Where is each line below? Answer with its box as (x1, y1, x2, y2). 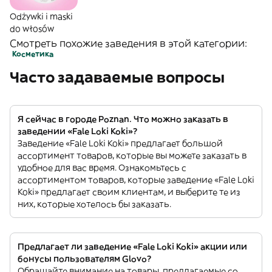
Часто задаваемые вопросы (10, 68, 225, 86)
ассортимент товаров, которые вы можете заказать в (18, 150, 246, 161)
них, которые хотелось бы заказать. (18, 199, 171, 209)
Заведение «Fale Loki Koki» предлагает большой (18, 138, 223, 149)
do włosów (10, 23, 54, 34)
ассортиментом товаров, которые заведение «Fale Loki (18, 174, 254, 185)
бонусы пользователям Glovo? (18, 253, 151, 264)
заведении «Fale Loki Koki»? (18, 126, 137, 137)
